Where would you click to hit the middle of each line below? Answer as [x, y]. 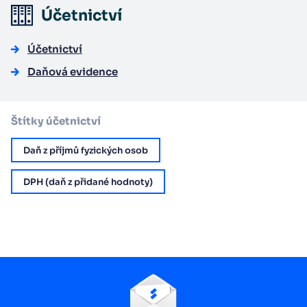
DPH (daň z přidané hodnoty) [88, 182]
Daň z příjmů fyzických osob [86, 150]
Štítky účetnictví [56, 121]
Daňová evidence [73, 72]
